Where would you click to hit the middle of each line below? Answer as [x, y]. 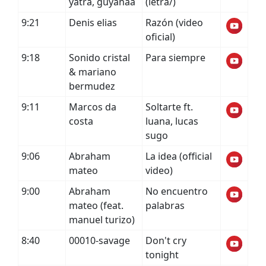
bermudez [92, 86]
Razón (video [174, 23]
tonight [162, 255]
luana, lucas [172, 121]
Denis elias [93, 23]
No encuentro [177, 191]
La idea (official [179, 156]
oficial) [160, 37]
